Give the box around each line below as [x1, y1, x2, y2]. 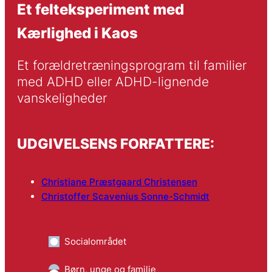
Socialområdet [64, 236, 126, 248]
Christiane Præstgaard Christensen [41, 176, 197, 188]
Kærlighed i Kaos [16, 23, 138, 42]
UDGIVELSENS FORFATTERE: [16, 135, 214, 152]
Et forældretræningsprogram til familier [16, 58, 246, 73]
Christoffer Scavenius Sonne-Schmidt [41, 191, 209, 203]
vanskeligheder [16, 90, 107, 106]
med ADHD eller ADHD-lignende [16, 74, 209, 90]
